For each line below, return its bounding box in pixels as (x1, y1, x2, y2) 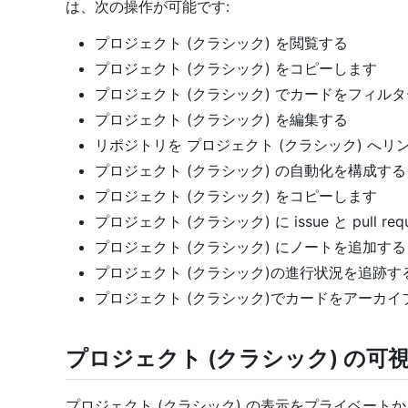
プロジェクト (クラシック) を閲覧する (95, 33, 348, 52)
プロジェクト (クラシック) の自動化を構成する (95, 160, 406, 179)
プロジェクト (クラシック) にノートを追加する (95, 237, 406, 256)
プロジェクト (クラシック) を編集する (95, 109, 348, 128)
